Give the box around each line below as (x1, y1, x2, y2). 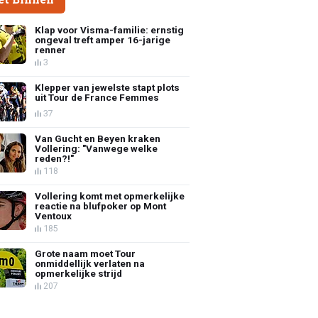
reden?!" (35, 152, 75, 164)
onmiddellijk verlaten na (35, 257, 146, 269)
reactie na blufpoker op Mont (35, 199, 167, 212)
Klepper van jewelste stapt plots (35, 81, 180, 93)
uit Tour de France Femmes (35, 91, 160, 103)
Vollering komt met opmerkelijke (35, 190, 185, 202)
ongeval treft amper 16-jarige (35, 33, 171, 45)
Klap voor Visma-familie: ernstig (35, 23, 185, 35)
